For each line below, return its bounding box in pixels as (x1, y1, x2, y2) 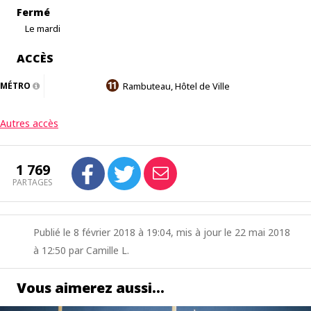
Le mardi (25, 22, 60, 35)
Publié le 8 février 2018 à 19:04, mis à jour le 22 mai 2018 (33, 226, 290, 239)
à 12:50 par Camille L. (33, 244, 129, 257)
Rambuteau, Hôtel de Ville (123, 80, 230, 92)
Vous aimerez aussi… (17, 278, 165, 297)
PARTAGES (12, 176, 53, 188)
